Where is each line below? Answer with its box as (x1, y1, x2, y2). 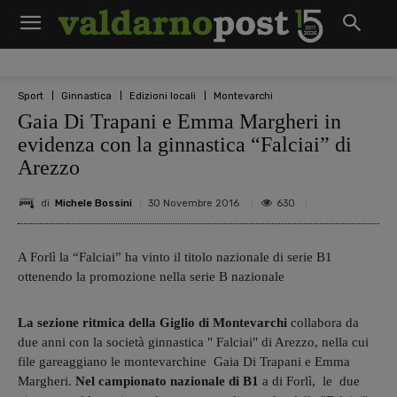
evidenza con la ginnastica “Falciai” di (18, 133, 352, 156)
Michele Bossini (55, 197, 132, 209)
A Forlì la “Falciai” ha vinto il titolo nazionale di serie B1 (18, 250, 332, 265)
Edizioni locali (129, 90, 196, 102)
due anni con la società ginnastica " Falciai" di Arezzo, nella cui (18, 335, 369, 350)
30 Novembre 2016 (148, 198, 239, 209)
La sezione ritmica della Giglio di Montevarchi (18, 315, 291, 331)
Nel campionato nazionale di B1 (72, 374, 259, 389)
